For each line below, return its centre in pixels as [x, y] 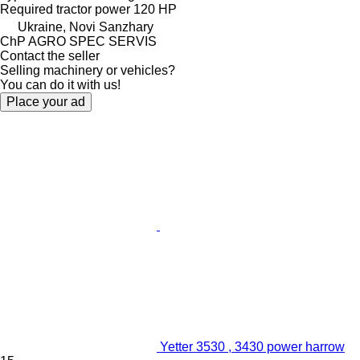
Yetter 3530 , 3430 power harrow [252, 346]
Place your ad [46, 101]
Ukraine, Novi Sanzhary [86, 27]
